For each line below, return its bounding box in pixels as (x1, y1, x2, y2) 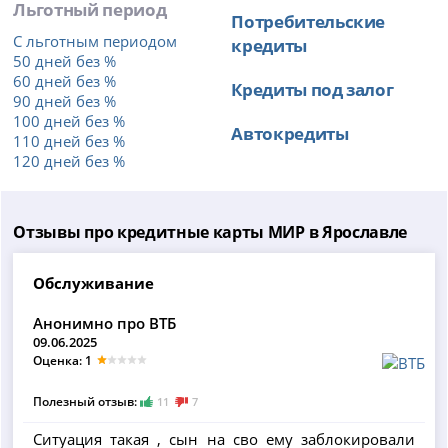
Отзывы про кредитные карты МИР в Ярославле (13, 221, 407, 244)
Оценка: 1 (33, 352, 93, 370)
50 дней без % (13, 51, 117, 72)
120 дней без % (13, 151, 126, 172)
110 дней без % (13, 131, 126, 152)
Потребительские (231, 9, 386, 34)
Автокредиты (231, 121, 349, 146)
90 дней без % (13, 91, 117, 112)
